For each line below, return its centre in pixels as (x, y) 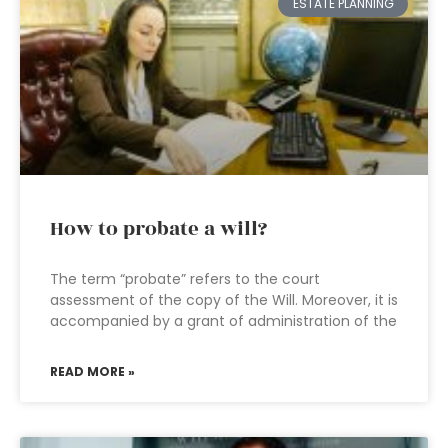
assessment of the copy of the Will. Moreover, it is (224, 300)
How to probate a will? (158, 229)
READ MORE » (92, 371)
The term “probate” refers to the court (185, 279)
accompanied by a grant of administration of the (223, 321)
